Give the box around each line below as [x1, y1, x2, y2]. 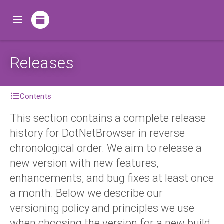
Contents [20, 91, 51, 101]
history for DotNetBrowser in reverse [10, 126, 185, 140]
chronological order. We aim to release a [10, 141, 202, 155]
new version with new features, [10, 156, 158, 170]
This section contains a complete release [10, 111, 206, 125]
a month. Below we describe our [10, 186, 163, 200]
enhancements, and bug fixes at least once [10, 171, 214, 185]
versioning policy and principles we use [10, 201, 194, 215]
